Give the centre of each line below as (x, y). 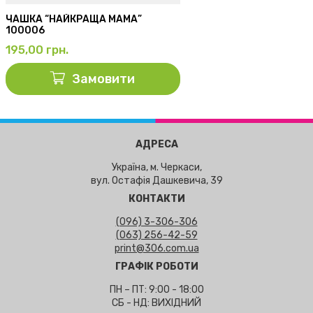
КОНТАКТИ (156, 199)
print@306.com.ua (156, 249)
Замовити (103, 79)
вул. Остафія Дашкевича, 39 (156, 181)
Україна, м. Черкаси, (156, 168)
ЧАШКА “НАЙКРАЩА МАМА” (74, 20)
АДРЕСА (156, 145)
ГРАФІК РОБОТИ (156, 267)
